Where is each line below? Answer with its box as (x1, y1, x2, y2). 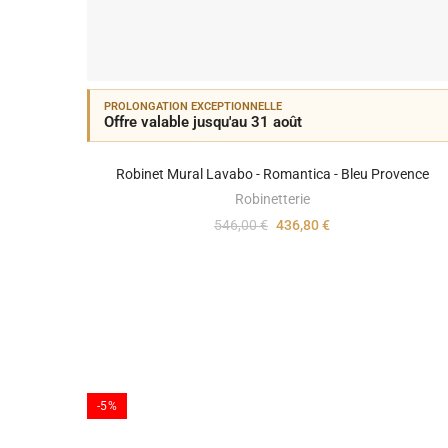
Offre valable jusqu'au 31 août (104, 112, 302, 131)
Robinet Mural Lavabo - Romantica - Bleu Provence (115, 165, 429, 182)
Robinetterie (234, 190, 310, 207)
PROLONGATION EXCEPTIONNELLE (104, 99, 282, 113)
